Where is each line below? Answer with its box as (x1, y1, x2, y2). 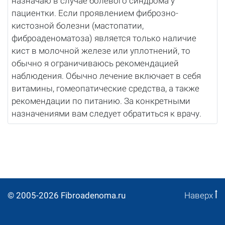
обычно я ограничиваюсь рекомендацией (12, 58, 179, 69)
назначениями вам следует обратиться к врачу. (12, 108, 206, 119)
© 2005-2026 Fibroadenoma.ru (8, 190, 126, 200)
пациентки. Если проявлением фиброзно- (12, 8, 179, 19)
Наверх (184, 190, 215, 200)
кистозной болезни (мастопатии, (12, 21, 144, 31)
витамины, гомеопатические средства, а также (12, 83, 200, 94)
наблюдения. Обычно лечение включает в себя (12, 71, 201, 81)
